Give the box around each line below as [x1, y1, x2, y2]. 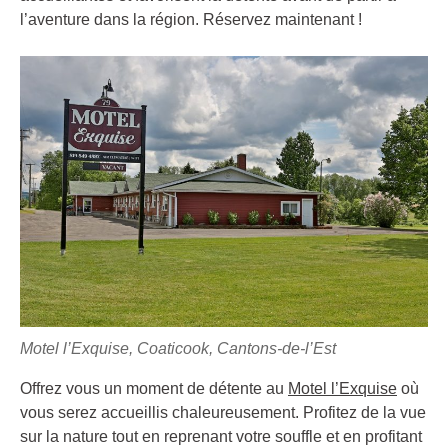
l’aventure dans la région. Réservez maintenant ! [20, 10, 362, 28]
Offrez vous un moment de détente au [20, 379, 288, 397]
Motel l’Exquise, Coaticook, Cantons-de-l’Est [20, 339, 336, 357]
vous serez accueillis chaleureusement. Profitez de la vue [20, 403, 426, 421]
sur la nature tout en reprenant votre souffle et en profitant [20, 427, 422, 445]
